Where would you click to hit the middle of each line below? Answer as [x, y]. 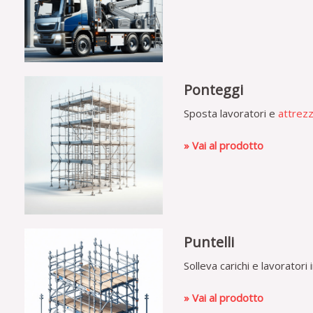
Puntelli [209, 242]
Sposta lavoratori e [231, 113]
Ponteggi [213, 90]
